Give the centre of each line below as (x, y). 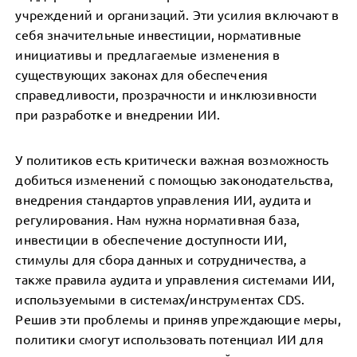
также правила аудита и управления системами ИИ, (175, 279)
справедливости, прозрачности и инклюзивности (167, 94)
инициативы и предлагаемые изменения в (148, 54)
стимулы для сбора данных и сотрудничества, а (161, 259)
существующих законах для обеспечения (142, 74)
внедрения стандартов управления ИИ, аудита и (164, 199)
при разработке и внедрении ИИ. (118, 114)
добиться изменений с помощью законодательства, (174, 179)
